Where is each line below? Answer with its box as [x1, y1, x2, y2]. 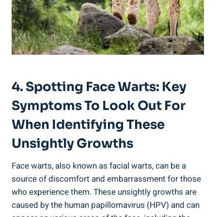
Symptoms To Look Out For [12, 98, 186, 114]
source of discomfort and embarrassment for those [12, 173, 201, 186]
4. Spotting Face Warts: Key [12, 79, 186, 95]
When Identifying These [12, 117, 165, 133]
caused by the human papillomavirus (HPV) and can [12, 199, 200, 212]
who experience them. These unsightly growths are [12, 186, 197, 199]
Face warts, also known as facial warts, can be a [12, 160, 186, 172]
